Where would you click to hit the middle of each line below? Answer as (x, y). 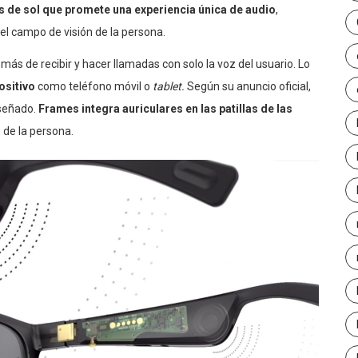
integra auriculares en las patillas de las (187, 109)
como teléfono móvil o (94, 87)
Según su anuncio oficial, (249, 87)
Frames (60, 109)
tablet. (170, 87)
